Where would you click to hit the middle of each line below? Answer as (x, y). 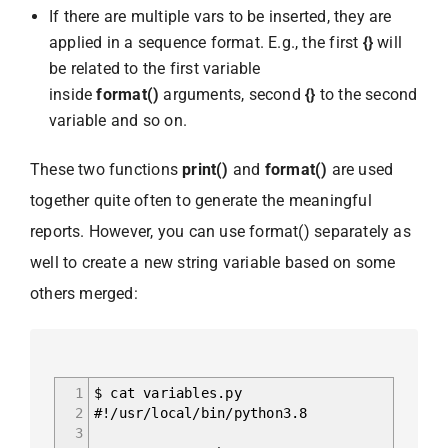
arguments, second (230, 94)
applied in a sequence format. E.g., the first (206, 42)
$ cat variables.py (168, 392)
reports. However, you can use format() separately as (220, 231)
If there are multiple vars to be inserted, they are (220, 16)
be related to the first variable (155, 68)
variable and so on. (118, 120)
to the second (366, 94)
